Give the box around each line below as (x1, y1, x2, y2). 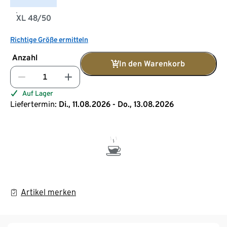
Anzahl (12, 52, 37, 62)
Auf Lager (22, 89, 53, 97)
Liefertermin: (10, 99, 57, 109)
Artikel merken (21, 187, 76, 197)
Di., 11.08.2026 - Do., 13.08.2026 (59, 99, 174, 109)
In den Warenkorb (119, 58, 185, 68)
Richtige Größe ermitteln (10, 35, 88, 44)
